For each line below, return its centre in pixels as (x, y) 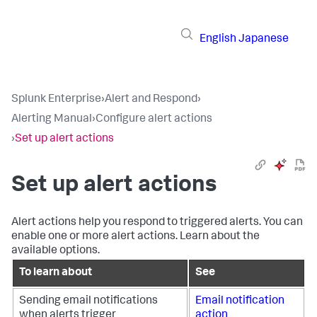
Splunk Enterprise (56, 100)
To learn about (56, 273)
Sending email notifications (88, 301)
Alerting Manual (52, 120)
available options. (56, 251)
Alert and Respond (151, 100)
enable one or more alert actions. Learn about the (136, 237)
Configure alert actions (154, 120)
